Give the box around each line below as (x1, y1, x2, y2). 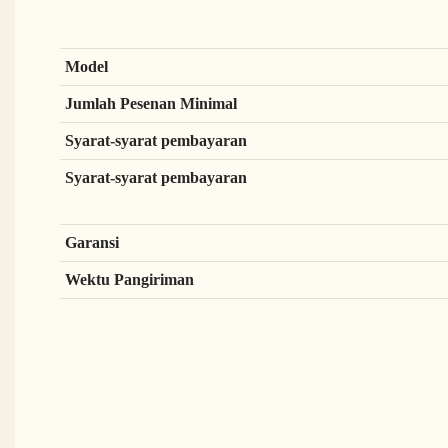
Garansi (64, 232, 123, 252)
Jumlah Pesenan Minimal (64, 93, 241, 113)
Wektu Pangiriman (64, 269, 198, 289)
